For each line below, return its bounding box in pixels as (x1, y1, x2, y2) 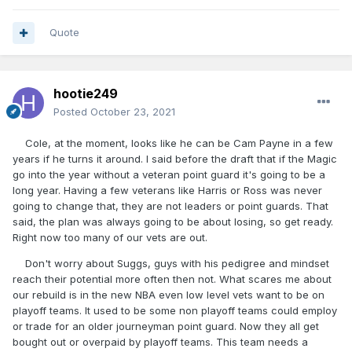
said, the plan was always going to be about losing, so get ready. (13, 215, 333, 229)
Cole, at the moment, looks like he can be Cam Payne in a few (13, 137, 333, 150)
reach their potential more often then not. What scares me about (13, 273, 332, 286)
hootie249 (53, 86, 118, 102)
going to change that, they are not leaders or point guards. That (13, 200, 328, 213)
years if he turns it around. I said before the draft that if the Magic (13, 152, 337, 166)
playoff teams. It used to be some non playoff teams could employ (13, 304, 337, 317)
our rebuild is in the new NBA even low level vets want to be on (13, 288, 324, 302)
